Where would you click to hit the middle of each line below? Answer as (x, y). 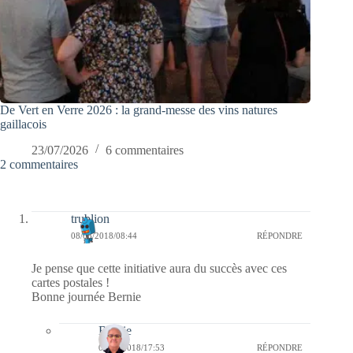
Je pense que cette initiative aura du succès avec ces (159, 268)
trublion (90, 218)
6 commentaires (145, 150)
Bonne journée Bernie (86, 296)
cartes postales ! (71, 282)
